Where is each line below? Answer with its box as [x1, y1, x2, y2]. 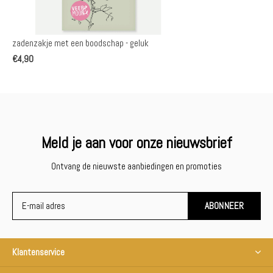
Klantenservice [12, 246, 65, 258]
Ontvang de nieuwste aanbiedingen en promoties [51, 160, 222, 172]
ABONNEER [204, 199, 244, 211]
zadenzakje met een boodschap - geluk [12, 37, 149, 49]
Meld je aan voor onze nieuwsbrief [41, 133, 232, 152]
